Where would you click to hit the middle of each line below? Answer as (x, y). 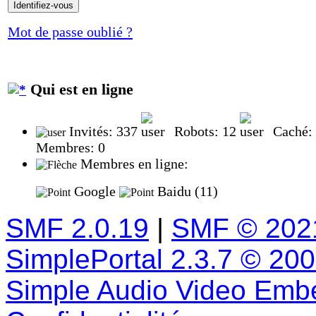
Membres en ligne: (133, 163)
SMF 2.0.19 (77, 228)
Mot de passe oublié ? (70, 32)
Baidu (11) (186, 191)
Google (95, 191)
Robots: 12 (205, 131)
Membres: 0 (71, 147)
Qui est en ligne (80, 89)
